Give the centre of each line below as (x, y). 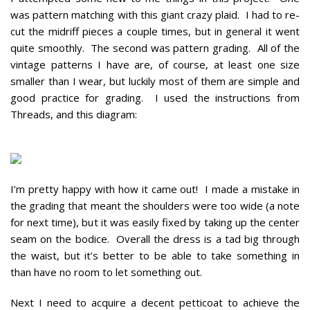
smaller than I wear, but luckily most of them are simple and (155, 81)
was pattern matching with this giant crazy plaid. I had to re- (155, 14)
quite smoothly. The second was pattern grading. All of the (155, 47)
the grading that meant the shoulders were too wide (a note (155, 205)
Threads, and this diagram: (74, 114)
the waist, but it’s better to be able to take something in (155, 255)
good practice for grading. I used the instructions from (155, 97)
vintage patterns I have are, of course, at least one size (155, 64)
